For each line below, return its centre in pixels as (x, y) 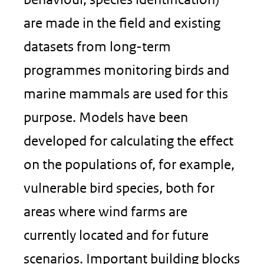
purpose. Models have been (106, 117)
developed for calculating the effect (128, 141)
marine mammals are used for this (126, 93)
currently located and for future (116, 235)
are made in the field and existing (122, 23)
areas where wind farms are (105, 211)
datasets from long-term (97, 46)
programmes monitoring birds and (126, 70)
